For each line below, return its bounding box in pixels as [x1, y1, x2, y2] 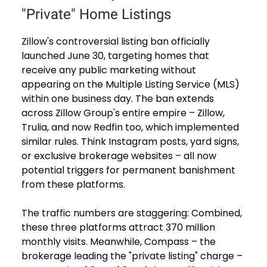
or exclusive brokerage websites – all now [21, 148, 216, 163]
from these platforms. [21, 177, 125, 191]
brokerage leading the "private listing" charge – [21, 249, 243, 263]
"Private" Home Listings [21, 5, 171, 23]
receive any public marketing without [21, 63, 196, 77]
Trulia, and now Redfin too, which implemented [21, 120, 239, 134]
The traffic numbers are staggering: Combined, [21, 206, 242, 220]
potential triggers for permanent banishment [21, 163, 235, 177]
